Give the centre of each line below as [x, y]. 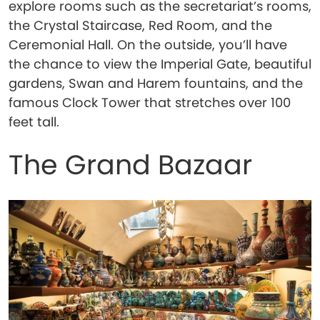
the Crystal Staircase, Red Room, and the [140, 25]
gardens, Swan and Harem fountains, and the [156, 83]
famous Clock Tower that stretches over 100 [150, 102]
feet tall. [34, 122]
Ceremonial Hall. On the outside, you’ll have [148, 45]
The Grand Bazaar [130, 165]
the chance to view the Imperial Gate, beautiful [160, 64]
